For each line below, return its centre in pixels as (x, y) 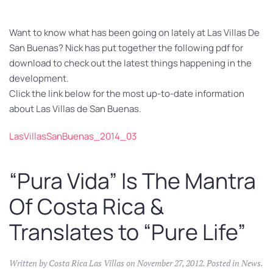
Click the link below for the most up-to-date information (127, 93)
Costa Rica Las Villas (87, 263)
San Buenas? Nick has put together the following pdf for (126, 48)
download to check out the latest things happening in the (130, 63)
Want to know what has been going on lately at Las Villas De (134, 32)
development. (39, 78)
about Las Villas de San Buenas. (75, 108)
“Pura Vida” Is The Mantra (133, 180)
